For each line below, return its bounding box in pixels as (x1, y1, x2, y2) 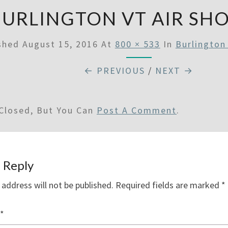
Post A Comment (97, 104, 177, 116)
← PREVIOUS (84, 65, 146, 76)
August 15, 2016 (22, 38, 98, 50)
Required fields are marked (116, 179, 221, 191)
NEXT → (155, 65, 194, 76)
